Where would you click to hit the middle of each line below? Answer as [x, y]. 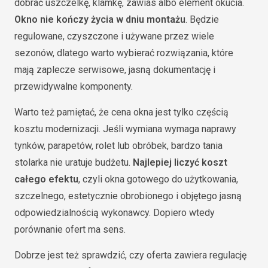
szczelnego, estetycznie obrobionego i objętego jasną [128, 196]
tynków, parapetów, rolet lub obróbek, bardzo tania [118, 146]
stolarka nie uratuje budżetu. [74, 162]
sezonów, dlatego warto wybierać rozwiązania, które [124, 53]
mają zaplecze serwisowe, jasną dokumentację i [115, 70]
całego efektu [46, 179]
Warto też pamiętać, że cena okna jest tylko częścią [121, 112]
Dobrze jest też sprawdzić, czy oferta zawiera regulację [130, 255]
